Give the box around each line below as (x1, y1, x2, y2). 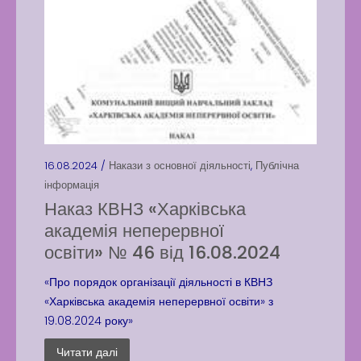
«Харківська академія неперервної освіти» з (44, 293, 273, 309)
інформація (44, 177, 99, 193)
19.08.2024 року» (44, 313, 133, 329)
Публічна (255, 158, 299, 173)
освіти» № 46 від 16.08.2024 (44, 240, 280, 265)
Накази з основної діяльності (109, 158, 251, 173)
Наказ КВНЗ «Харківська (44, 197, 246, 222)
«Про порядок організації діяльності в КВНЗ (44, 274, 272, 290)
